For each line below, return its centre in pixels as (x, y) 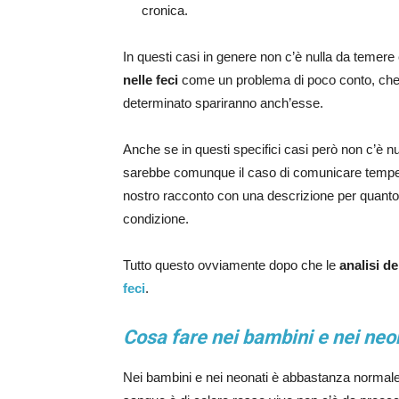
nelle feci (151, 80)
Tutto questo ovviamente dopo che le (231, 265)
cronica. (165, 10)
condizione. (156, 219)
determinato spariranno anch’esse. (223, 103)
